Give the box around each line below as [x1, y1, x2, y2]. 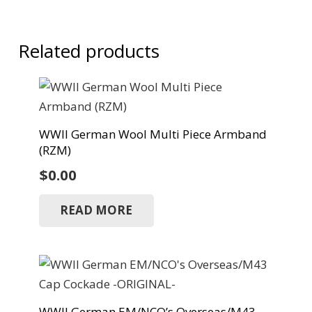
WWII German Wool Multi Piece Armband [38, 125, 267, 142]
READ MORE [60, 202, 133, 219]
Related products [17, 38, 159, 63]
